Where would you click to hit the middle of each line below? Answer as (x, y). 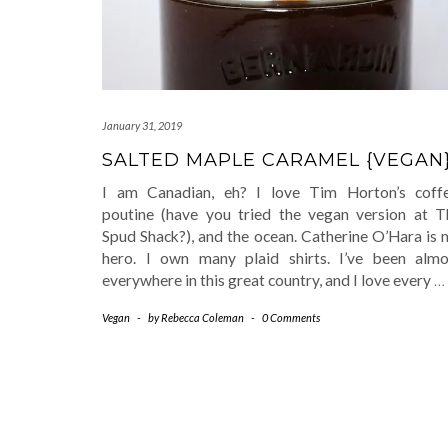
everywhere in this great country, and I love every (268, 280)
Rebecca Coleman (202, 318)
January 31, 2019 (142, 126)
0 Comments (291, 318)
